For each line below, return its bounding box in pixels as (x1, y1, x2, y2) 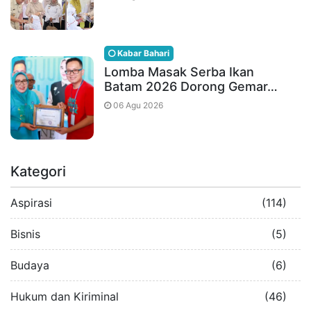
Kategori (10, 162, 66, 180)
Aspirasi (10, 195, 52, 210)
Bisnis (10, 226, 40, 241)
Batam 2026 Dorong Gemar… (104, 78, 278, 94)
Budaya (10, 258, 49, 272)
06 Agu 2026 (111, 99, 163, 110)
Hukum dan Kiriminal (10, 289, 119, 303)
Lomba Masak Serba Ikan (104, 64, 254, 79)
